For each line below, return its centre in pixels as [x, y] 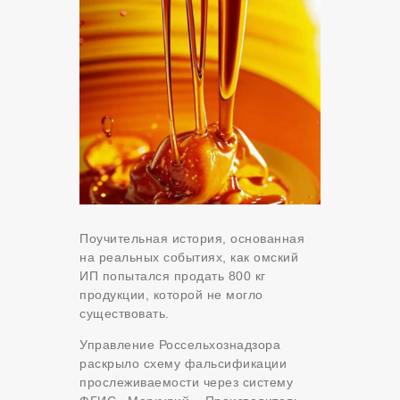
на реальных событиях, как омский [189, 258]
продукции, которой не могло [171, 295]
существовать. [125, 314]
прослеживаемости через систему [186, 383]
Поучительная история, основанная [192, 239]
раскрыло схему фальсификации [183, 364]
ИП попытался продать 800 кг [173, 276]
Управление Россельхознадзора [180, 345]
